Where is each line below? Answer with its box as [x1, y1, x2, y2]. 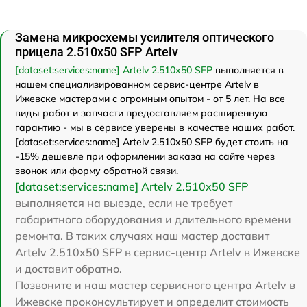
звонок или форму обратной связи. [15, 164, 178, 177]
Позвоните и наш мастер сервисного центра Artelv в [15, 278, 295, 292]
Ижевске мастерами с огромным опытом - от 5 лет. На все [15, 92, 285, 105]
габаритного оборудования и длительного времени [15, 212, 291, 226]
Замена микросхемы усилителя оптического [15, 29, 274, 45]
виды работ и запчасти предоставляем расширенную [15, 106, 267, 119]
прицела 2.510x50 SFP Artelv [15, 44, 178, 59]
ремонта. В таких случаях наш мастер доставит [15, 228, 269, 243]
